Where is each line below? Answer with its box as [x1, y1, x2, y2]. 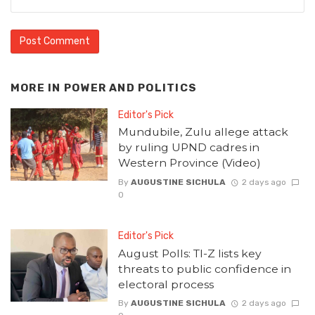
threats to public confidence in [117, 262, 291, 276]
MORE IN [11, 81, 64, 94]
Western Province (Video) [117, 156, 261, 170]
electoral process [117, 277, 214, 291]
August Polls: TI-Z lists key [117, 246, 262, 260]
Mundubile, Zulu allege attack [117, 125, 288, 139]
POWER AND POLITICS [63, 81, 198, 94]
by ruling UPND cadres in [117, 141, 259, 155]
